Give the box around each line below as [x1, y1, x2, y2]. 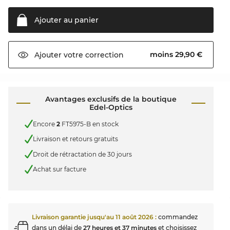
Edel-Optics [89, 103, 132, 112]
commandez [158, 213, 198, 221]
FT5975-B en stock [60, 120, 119, 128]
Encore [33, 120, 56, 128]
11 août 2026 [116, 213, 154, 221]
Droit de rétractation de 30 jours [33, 150, 132, 158]
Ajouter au [34, 15, 72, 25]
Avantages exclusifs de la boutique [45, 94, 177, 104]
